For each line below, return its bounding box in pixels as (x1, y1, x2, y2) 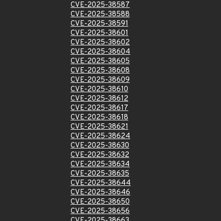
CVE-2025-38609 (71, 75, 130, 85)
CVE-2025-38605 (71, 57, 130, 66)
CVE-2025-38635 (71, 169, 129, 179)
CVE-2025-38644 (71, 179, 131, 188)
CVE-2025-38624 (71, 132, 130, 141)
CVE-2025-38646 (71, 188, 130, 197)
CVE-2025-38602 (71, 38, 130, 47)
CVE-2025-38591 (71, 19, 128, 29)
